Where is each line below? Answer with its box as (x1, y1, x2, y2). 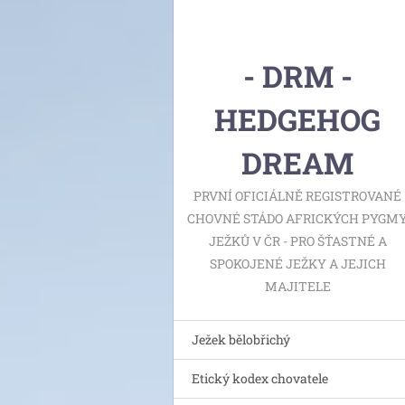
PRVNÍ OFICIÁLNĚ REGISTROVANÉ (193, 187, 401, 204)
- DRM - (242, 56, 353, 96)
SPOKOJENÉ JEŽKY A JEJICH (209, 255, 386, 272)
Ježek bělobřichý (192, 331, 290, 348)
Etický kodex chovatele (192, 370, 328, 387)
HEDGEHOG (214, 99, 381, 139)
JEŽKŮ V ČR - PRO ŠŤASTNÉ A (208, 232, 387, 250)
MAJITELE (264, 278, 331, 295)
